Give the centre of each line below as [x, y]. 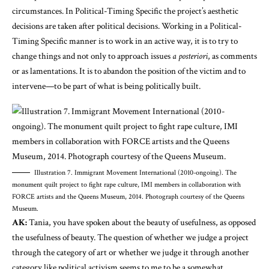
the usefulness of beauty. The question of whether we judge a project [130, 237]
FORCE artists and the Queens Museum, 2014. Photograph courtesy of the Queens [128, 196]
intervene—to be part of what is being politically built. [106, 86]
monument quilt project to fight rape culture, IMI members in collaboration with [126, 184]
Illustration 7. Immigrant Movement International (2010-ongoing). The [135, 172]
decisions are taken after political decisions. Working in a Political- [127, 26]
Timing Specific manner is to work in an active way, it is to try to [125, 41]
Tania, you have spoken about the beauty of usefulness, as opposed [142, 222]
